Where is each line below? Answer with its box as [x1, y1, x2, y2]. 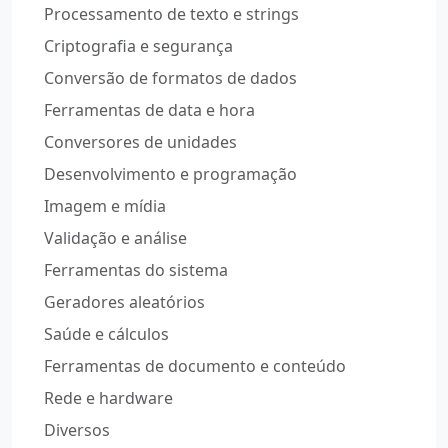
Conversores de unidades [44, 131, 237, 154]
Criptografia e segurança [44, 35, 233, 58]
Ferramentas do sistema [44, 259, 228, 282]
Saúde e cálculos [44, 323, 169, 346]
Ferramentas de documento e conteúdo [44, 355, 346, 378]
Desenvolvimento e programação [44, 163, 297, 186]
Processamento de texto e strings [44, 3, 299, 26]
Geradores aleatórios [44, 291, 205, 314]
